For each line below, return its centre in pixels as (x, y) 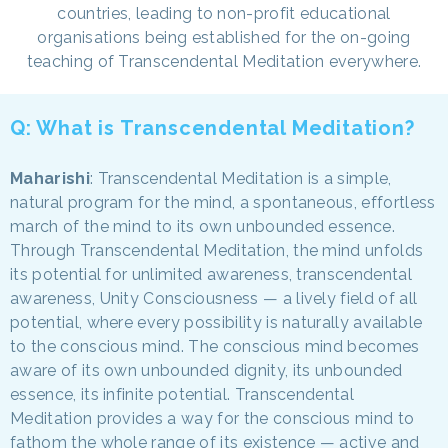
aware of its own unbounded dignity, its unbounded (206, 370)
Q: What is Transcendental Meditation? (212, 127)
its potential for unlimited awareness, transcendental (211, 274)
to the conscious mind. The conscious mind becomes (215, 346)
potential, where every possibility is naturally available (216, 322)
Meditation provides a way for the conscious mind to (212, 418)
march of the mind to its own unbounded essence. (203, 226)
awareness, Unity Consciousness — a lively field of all (214, 298)
